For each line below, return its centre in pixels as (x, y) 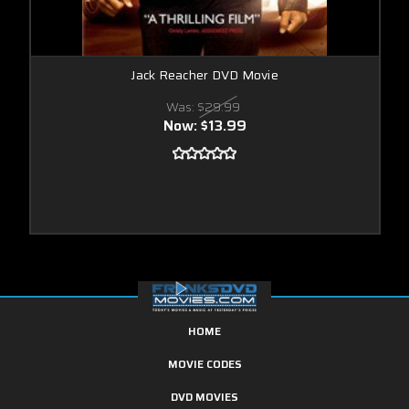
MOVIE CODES (204, 363)
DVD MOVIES (204, 396)
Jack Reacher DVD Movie (204, 74)
